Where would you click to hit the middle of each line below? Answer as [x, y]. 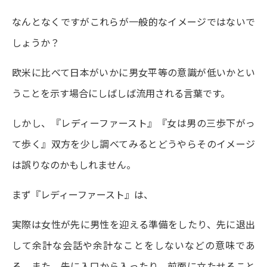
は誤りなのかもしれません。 [74, 164]
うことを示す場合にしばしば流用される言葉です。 [121, 93]
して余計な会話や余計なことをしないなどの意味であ [133, 245]
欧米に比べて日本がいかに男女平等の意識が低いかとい [133, 72]
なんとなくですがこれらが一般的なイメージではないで [133, 21]
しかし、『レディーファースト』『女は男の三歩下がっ [133, 123]
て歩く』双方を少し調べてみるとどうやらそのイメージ [133, 144]
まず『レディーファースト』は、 [83, 194]
